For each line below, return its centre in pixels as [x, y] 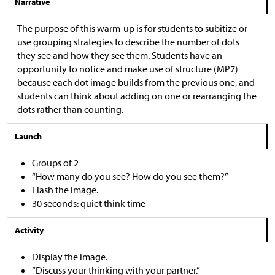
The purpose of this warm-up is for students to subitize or [132, 28]
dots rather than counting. [70, 109]
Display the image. [70, 257]
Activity [29, 230]
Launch [28, 136]
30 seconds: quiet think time [89, 203]
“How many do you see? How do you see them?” [130, 176]
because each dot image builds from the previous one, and [136, 82]
